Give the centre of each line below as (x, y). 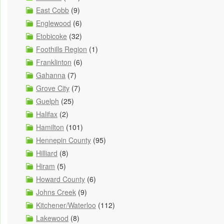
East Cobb (52, 10)
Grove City (53, 88)
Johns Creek (56, 192)
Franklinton (54, 62)
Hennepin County (63, 140)
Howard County (60, 179)
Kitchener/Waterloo (66, 205)
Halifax (47, 114)
